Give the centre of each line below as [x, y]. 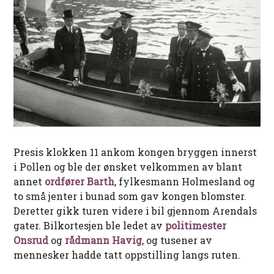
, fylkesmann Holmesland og [185, 181]
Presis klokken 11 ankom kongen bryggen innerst [135, 152]
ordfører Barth [80, 181]
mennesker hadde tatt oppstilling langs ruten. [127, 254]
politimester [196, 225]
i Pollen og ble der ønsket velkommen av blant [128, 166]
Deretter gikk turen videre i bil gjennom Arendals [135, 210]
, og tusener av [177, 240]
